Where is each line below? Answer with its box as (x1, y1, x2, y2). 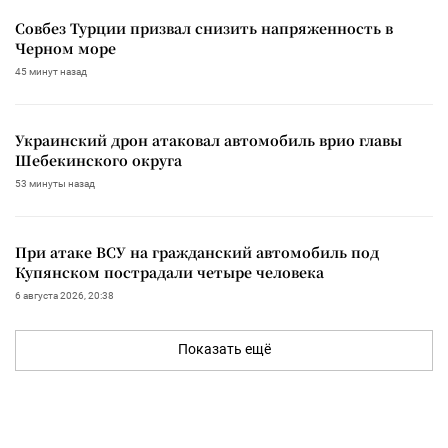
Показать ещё (177, 341, 271, 358)
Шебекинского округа (15, 150, 182, 171)
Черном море (15, 38, 116, 59)
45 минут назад (15, 66, 87, 78)
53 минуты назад (15, 178, 95, 190)
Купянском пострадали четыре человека (15, 262, 324, 283)
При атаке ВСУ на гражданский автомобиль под (15, 242, 379, 263)
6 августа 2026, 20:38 (15, 290, 114, 302)
